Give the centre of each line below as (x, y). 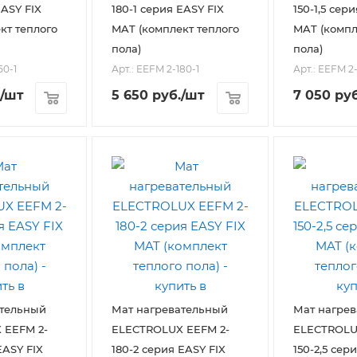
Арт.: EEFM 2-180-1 (155, 69)
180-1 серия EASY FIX (168, 9)
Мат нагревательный (170, 310)
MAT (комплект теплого (175, 29)
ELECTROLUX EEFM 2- (171, 330)
